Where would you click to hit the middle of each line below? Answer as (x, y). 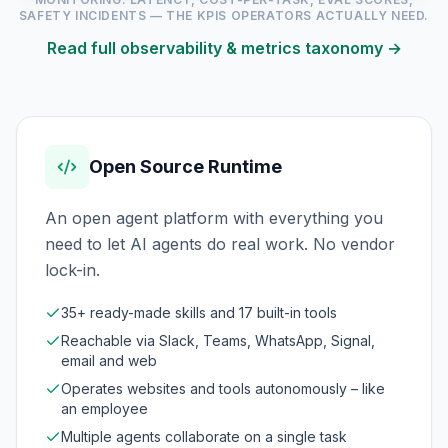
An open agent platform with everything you (214, 217)
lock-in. (72, 269)
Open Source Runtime (185, 166)
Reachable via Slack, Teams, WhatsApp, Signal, (218, 340)
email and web (109, 360)
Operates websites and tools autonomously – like (223, 388)
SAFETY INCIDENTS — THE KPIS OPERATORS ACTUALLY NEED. (224, 15)
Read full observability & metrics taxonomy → (224, 47)
